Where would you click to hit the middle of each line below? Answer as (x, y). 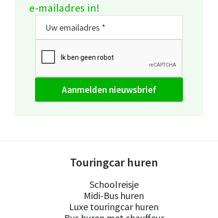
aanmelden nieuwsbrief (112, 89)
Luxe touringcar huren (114, 207)
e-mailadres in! (65, 8)
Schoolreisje (114, 184)
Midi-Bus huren (114, 195)
